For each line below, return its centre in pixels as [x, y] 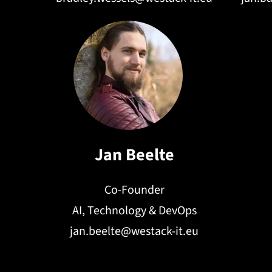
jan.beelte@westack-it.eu [134, 231]
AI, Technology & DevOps [134, 211]
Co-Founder [134, 190]
